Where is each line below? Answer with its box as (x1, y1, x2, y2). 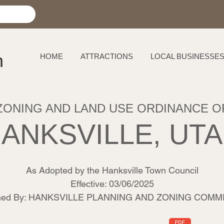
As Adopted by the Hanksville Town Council (25, 165, 198, 175)
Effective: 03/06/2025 (70, 178, 154, 189)
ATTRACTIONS (80, 52, 133, 60)
